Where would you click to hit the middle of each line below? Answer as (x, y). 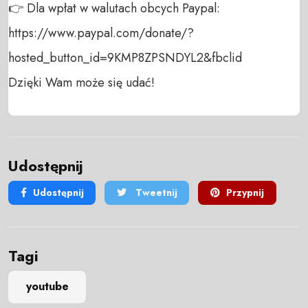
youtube (47, 287)
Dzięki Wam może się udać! (81, 82)
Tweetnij (155, 193)
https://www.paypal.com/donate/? (101, 33)
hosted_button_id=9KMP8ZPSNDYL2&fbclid (125, 57)
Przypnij (245, 193)
